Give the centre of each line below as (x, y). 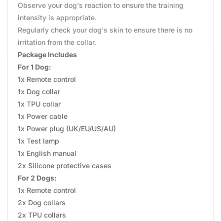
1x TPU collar (39, 104)
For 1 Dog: (35, 67)
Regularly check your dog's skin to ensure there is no (105, 30)
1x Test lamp (38, 141)
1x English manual (47, 153)
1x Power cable (43, 116)
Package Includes (47, 55)
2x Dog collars (42, 203)
